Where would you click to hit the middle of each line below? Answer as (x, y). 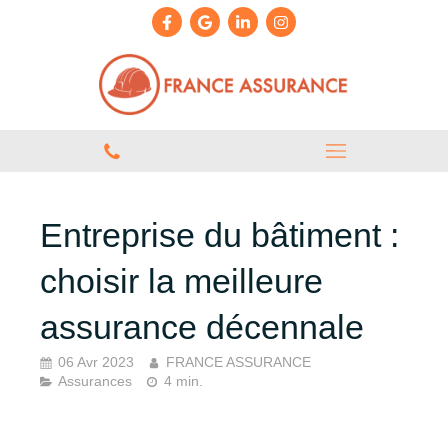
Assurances (95, 382)
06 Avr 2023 (96, 363)
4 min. (183, 382)
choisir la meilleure (181, 280)
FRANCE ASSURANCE (238, 363)
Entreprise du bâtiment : (219, 234)
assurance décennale (202, 326)
